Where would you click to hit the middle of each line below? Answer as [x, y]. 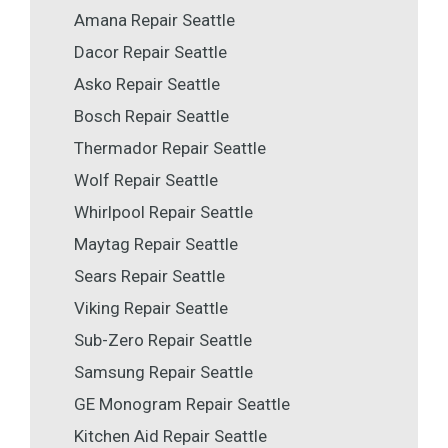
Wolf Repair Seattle [146, 179]
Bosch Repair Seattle [151, 115]
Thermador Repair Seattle [170, 147]
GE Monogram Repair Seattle [182, 403]
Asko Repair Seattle [147, 83]
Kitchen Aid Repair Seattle [170, 435]
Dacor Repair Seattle [150, 51]
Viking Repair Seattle [151, 307]
